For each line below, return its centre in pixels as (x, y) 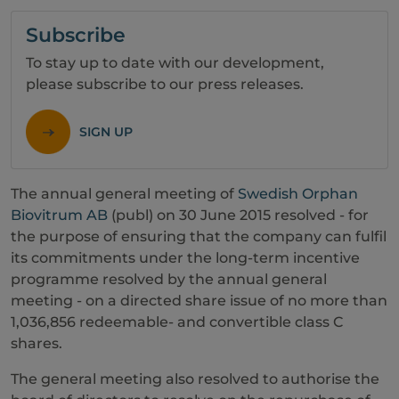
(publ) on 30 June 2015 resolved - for (238, 215)
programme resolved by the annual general (169, 279)
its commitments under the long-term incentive (185, 258)
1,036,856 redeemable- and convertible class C (177, 322)
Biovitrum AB (59, 215)
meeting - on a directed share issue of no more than (199, 301)
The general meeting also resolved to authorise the (195, 379)
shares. (37, 343)
